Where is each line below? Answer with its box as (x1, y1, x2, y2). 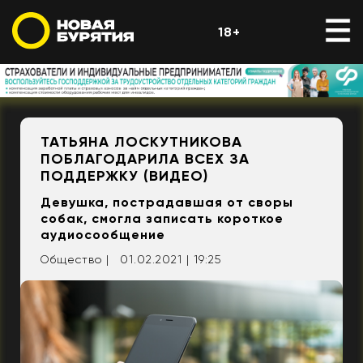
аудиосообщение (41, 227, 165, 243)
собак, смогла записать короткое (41, 211, 284, 227)
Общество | (40, 253, 109, 267)
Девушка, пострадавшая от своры (41, 194, 293, 211)
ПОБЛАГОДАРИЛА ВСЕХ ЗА (41, 150, 250, 169)
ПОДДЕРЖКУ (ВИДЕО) (41, 167, 208, 186)
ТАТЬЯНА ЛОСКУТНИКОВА (41, 133, 242, 152)
